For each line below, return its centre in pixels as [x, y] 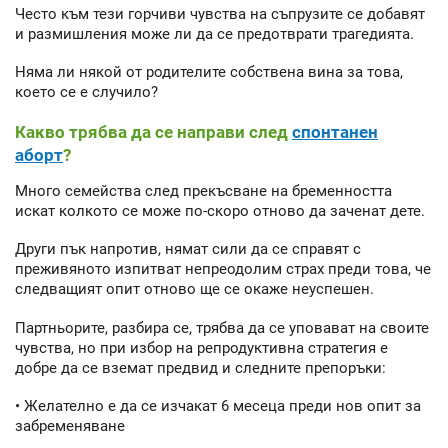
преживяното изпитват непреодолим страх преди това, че [223, 269]
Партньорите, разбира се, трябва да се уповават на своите [222, 327]
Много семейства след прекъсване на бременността [203, 190]
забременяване [70, 426]
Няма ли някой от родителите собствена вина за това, [209, 72]
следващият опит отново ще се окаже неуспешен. [194, 289]
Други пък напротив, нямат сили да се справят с [188, 249]
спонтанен [335, 131]
